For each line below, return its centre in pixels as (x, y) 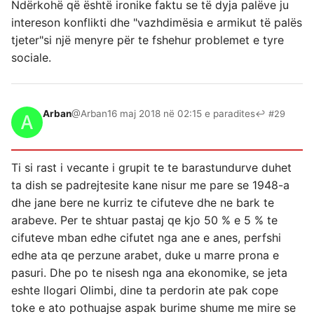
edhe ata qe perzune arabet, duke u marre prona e (145, 255)
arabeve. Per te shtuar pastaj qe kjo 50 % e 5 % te (144, 220)
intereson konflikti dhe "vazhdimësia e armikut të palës (157, 22)
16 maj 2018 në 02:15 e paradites (181, 113)
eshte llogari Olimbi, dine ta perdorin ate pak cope (145, 290)
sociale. (31, 57)
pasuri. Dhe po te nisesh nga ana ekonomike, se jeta (149, 272)
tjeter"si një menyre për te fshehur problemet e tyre (148, 40)
